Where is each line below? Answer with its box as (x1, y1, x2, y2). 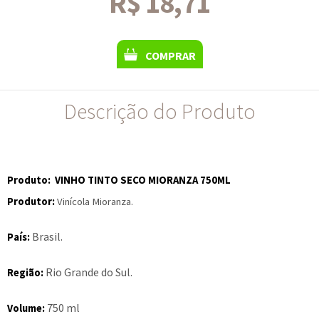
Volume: (7, 302, 45, 315)
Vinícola (57, 195, 92, 208)
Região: (7, 266, 43, 279)
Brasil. (30, 229, 63, 244)
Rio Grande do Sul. (43, 265, 132, 279)
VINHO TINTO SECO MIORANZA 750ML (55, 174, 231, 187)
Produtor (7, 195, 52, 208)
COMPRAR (145, 48, 196, 63)
